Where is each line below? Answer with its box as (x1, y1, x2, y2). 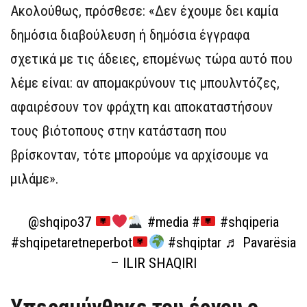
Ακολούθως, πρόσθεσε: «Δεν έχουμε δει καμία (10, 3, 278, 19)
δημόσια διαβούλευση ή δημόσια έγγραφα (10, 27, 249, 43)
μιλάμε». (10, 171, 59, 187)
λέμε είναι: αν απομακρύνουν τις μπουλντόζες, (10, 75, 280, 91)
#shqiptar (168, 234, 222, 251)
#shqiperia (219, 214, 279, 230)
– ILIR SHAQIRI (110, 255, 197, 271)
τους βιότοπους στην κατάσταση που (10, 123, 227, 139)
